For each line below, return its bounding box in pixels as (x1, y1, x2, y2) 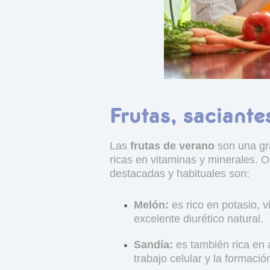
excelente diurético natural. (134, 212, 263, 225)
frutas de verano (130, 139, 215, 152)
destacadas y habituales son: (110, 167, 250, 180)
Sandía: (134, 238, 173, 251)
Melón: (134, 198, 169, 211)
